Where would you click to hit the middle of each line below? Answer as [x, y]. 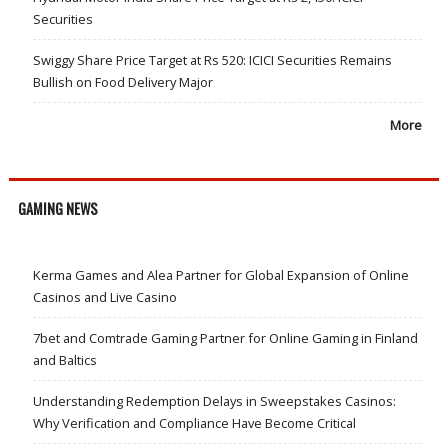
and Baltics [64, 359]
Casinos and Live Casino [104, 296]
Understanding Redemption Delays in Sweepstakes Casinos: [214, 400]
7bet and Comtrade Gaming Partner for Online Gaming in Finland [225, 337]
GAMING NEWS [57, 209]
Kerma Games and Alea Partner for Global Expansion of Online [220, 274]
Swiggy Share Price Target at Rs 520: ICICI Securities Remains [212, 60]
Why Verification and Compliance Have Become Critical [194, 422]
